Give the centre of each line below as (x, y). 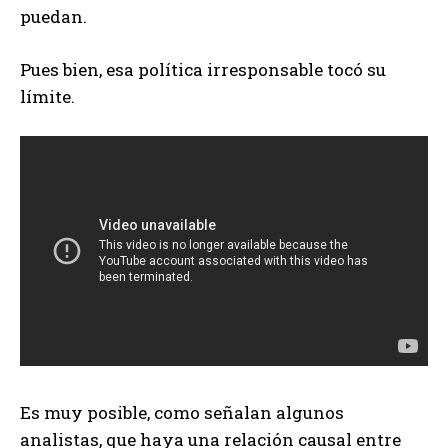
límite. (47, 97)
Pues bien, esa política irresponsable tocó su (203, 70)
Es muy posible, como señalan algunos (182, 412)
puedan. (53, 17)
